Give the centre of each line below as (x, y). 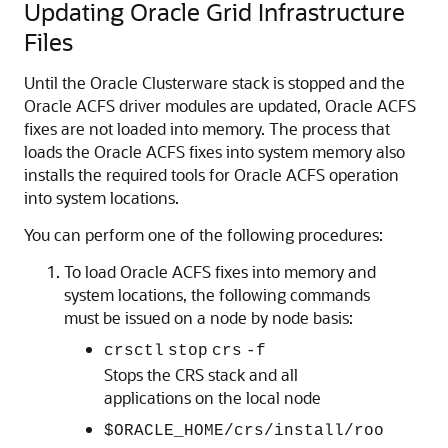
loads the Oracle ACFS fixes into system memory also (214, 151)
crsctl (134, 351)
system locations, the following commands (217, 294)
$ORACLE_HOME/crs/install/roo (244, 431)
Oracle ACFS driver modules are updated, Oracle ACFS (220, 105)
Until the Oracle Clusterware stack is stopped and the (214, 82)
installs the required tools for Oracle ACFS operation (211, 174)
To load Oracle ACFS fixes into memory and (220, 271)
